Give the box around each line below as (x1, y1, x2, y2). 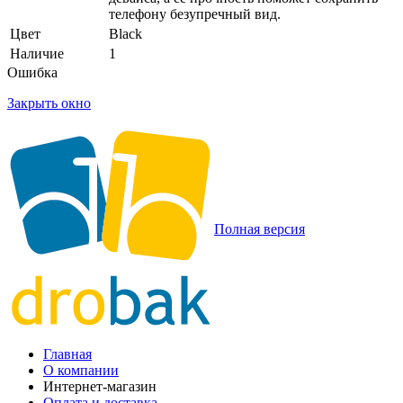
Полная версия (214, 220, 305, 237)
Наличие (10, 45, 64, 61)
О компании (43, 362, 119, 378)
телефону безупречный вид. (109, 5, 281, 22)
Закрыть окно (7, 94, 91, 111)
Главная (43, 345, 92, 362)
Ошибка (7, 64, 58, 80)
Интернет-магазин (43, 378, 157, 394)
